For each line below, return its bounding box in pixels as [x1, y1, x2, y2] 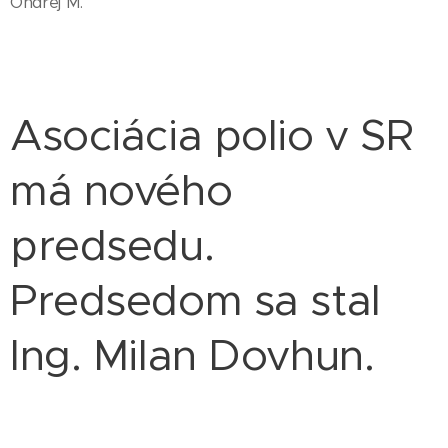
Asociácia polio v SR [10, 108, 414, 162]
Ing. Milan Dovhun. [10, 328, 386, 382]
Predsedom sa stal [10, 273, 381, 327]
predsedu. [10, 218, 215, 272]
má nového [10, 163, 233, 217]
